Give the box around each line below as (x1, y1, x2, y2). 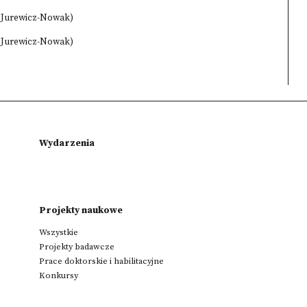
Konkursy (39, 270, 78, 281)
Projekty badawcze (39, 241, 114, 252)
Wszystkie (39, 227, 78, 238)
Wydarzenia (39, 137, 95, 149)
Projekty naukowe (39, 204, 123, 217)
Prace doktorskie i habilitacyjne (39, 256, 164, 267)
